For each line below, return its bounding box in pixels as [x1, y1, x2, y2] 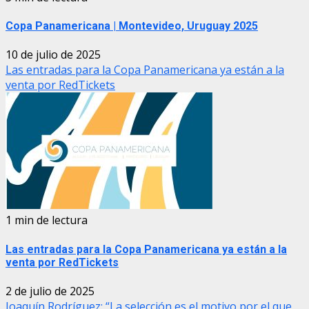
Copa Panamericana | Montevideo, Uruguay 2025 [6, 19, 258, 33]
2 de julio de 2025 [6, 283, 94, 299]
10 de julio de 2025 [6, 47, 101, 63]
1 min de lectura [6, 212, 88, 228]
